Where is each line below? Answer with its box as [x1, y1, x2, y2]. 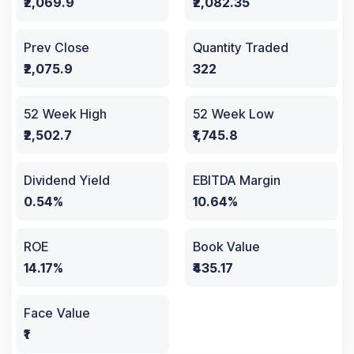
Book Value [193, 239, 260, 255]
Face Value [24, 305, 90, 322]
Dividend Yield [24, 172, 110, 189]
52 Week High [24, 106, 107, 122]
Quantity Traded [193, 40, 288, 56]
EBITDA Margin [193, 172, 281, 189]
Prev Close [24, 40, 89, 56]
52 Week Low [193, 106, 274, 122]
